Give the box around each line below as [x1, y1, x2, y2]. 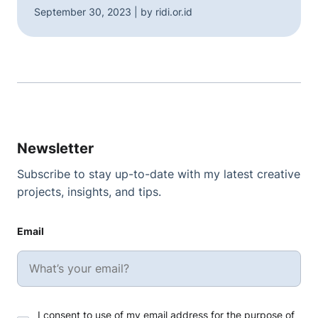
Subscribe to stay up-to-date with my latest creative [17, 167, 300, 181]
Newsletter [17, 140, 94, 157]
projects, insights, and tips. [17, 185, 161, 199]
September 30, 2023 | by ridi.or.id [34, 6, 192, 18]
